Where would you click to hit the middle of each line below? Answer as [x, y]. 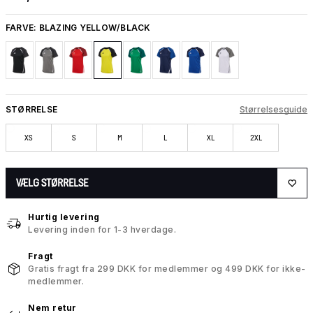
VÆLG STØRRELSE [52, 183]
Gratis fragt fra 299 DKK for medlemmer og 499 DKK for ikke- [167, 269]
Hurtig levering [64, 217]
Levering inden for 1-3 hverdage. [102, 230]
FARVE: [22, 27]
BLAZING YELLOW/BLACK [95, 27]
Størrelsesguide [274, 109]
